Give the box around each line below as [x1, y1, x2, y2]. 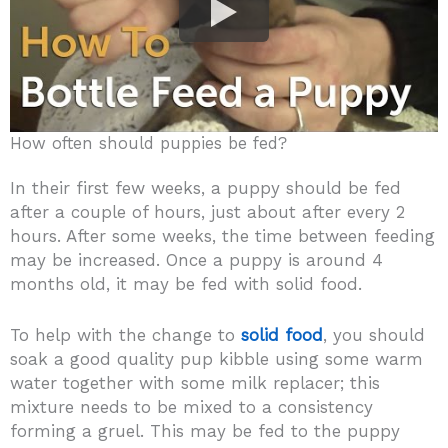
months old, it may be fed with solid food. [10, 273, 362, 294]
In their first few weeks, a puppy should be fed [10, 177, 401, 198]
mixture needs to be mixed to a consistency [10, 397, 373, 418]
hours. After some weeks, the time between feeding [10, 225, 435, 246]
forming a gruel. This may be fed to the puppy [10, 421, 400, 442]
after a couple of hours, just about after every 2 [10, 201, 405, 222]
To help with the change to [10, 325, 241, 346]
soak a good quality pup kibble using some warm [10, 349, 423, 370]
